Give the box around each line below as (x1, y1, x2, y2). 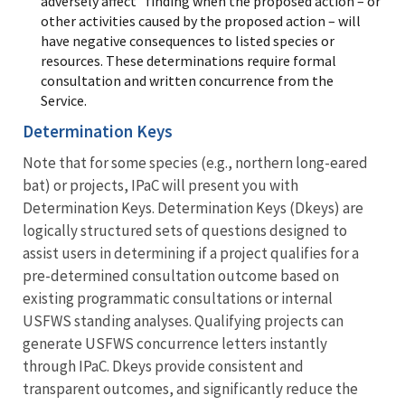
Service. (41, 91, 89, 110)
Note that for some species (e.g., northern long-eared (23, 153, 368, 174)
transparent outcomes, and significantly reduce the (23, 379, 358, 400)
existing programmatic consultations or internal (23, 288, 333, 309)
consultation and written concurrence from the (41, 71, 334, 90)
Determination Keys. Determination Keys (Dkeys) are (23, 198, 363, 219)
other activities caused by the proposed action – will (41, 12, 361, 31)
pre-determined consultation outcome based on (23, 266, 339, 287)
